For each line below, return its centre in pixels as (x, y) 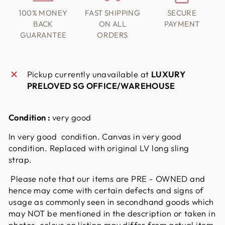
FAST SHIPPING (113, 13)
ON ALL (113, 24)
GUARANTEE (43, 35)
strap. (21, 160)
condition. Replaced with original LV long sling (99, 148)
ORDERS (113, 35)
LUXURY (168, 74)
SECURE (182, 13)
